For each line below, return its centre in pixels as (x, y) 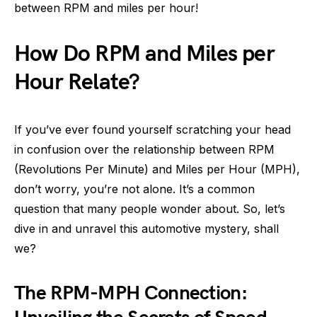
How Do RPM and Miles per (144, 54)
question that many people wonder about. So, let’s (150, 209)
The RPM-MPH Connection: (131, 293)
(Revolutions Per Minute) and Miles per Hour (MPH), (157, 169)
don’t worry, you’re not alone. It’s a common (134, 189)
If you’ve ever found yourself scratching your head (152, 129)
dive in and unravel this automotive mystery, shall (146, 229)
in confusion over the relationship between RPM (144, 149)
